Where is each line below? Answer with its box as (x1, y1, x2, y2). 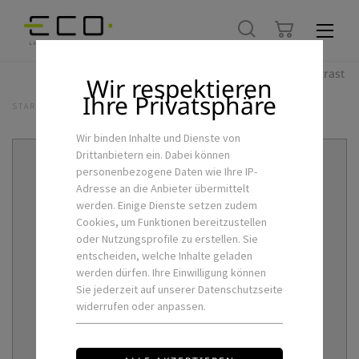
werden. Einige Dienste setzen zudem (75, 198, 257, 212)
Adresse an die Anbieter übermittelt (75, 181, 249, 196)
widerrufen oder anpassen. (75, 299, 206, 313)
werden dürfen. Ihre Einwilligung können (75, 265, 266, 280)
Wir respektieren (86, 72, 272, 105)
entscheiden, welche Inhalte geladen (75, 248, 252, 263)
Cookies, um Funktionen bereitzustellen (75, 215, 267, 229)
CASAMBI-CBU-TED (229, 101, 315, 111)
